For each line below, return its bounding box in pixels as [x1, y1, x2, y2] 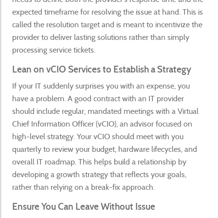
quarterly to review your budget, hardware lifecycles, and [12, 144, 197, 154]
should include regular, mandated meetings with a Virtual [12, 106, 199, 116]
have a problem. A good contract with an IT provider [12, 93, 184, 103]
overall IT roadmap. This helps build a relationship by [12, 157, 186, 166]
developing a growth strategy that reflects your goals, [12, 169, 186, 179]
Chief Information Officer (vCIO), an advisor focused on [12, 119, 192, 128]
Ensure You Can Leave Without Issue [12, 200, 155, 212]
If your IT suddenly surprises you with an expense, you [12, 81, 190, 91]
